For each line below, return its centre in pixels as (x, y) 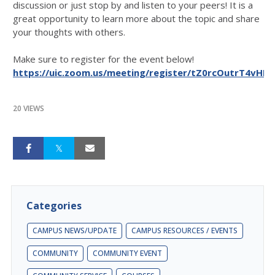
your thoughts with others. (69, 32)
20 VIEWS (29, 108)
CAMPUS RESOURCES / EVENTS (184, 230)
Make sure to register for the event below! (103, 59)
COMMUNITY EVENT (127, 253)
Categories (54, 205)
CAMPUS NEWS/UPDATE (75, 230)
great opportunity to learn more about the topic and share (136, 18)
